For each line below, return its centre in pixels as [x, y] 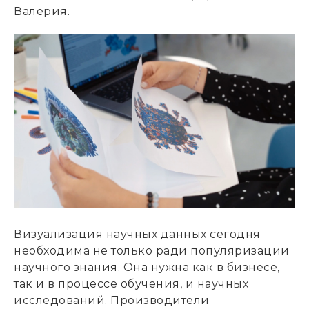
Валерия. [42, 11]
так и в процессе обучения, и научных [131, 284]
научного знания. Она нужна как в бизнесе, [147, 268]
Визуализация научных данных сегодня [137, 235]
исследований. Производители [112, 301]
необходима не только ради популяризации [152, 251]
